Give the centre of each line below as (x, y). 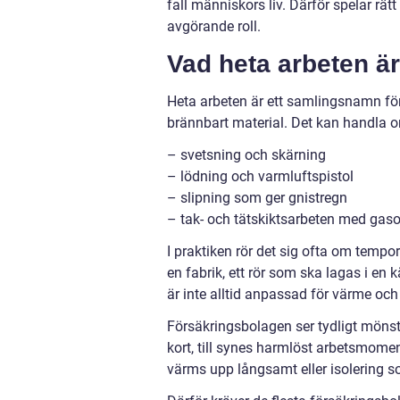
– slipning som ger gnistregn (257, 198)
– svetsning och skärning (246, 155)
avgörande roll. (214, 27)
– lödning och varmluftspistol (260, 177)
